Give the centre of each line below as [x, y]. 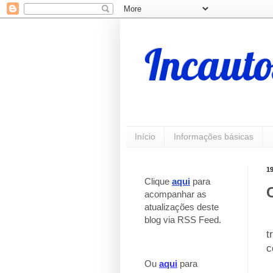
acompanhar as [175, 194]
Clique [158, 181]
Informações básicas [214, 137]
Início [145, 137]
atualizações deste [182, 207]
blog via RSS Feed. [183, 219]
